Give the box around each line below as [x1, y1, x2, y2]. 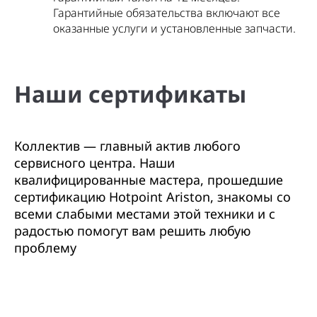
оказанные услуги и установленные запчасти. [53, 21, 296, 36]
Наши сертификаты [14, 79, 246, 109]
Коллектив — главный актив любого [14, 137, 241, 154]
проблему [14, 239, 76, 256]
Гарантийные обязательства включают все [53, 5, 280, 21]
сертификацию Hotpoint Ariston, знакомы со [14, 188, 291, 205]
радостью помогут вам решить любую [14, 222, 250, 239]
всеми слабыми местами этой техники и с [14, 205, 275, 222]
